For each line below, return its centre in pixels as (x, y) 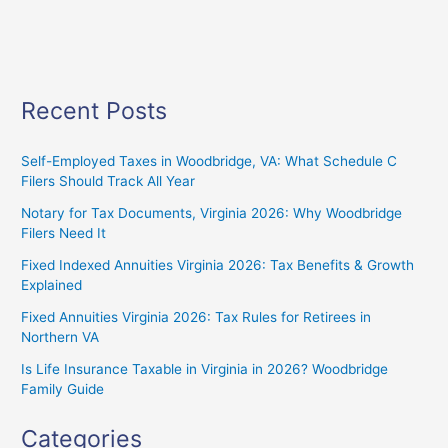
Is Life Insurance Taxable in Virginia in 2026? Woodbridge (205, 368)
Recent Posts (94, 111)
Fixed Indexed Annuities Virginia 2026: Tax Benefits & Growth (218, 264)
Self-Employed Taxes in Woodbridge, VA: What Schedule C (209, 160)
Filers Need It (64, 232)
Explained (52, 284)
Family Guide (63, 388)
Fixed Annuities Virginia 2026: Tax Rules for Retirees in (196, 316)
